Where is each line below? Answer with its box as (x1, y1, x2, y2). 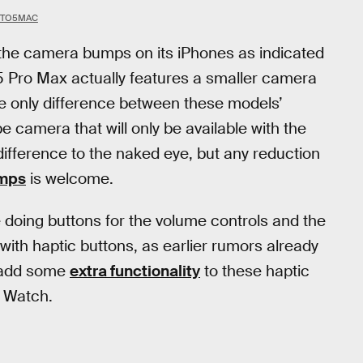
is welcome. (26, 168, 113, 189)
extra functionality (70, 261, 200, 282)
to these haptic (200, 261, 310, 282)
